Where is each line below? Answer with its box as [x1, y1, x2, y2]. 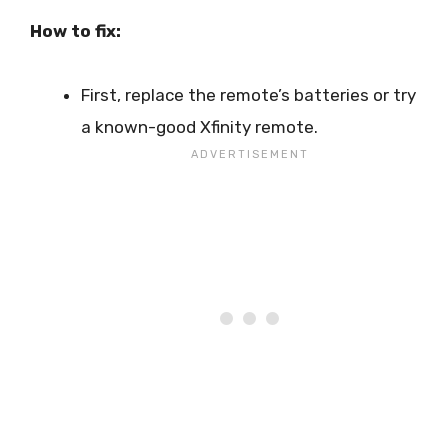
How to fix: [30, 20, 121, 41]
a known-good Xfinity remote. [81, 116, 318, 137]
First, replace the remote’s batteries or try [81, 84, 416, 105]
